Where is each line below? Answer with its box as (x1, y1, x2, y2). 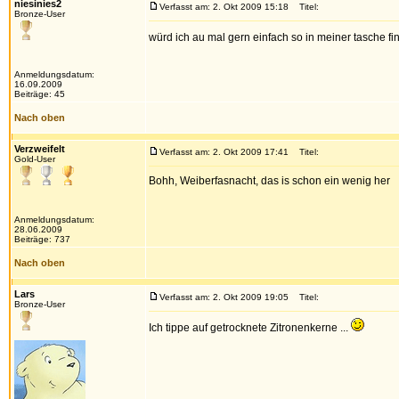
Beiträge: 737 (14, 234, 70, 244)
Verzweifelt (14, 143, 65, 154)
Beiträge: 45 (14, 89, 65, 99)
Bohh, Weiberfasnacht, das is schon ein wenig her (149, 175, 390, 187)
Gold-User (14, 154, 55, 164)
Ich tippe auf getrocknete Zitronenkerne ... (149, 322, 351, 334)
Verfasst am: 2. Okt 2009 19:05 (159, 292, 289, 302)
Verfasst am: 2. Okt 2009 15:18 (159, 2, 289, 12)
